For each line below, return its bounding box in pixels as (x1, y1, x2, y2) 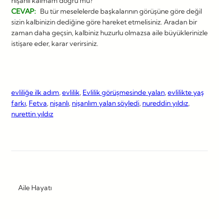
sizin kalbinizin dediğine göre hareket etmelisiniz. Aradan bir (11, 17, 197, 26)
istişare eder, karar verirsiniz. (11, 39, 98, 48)
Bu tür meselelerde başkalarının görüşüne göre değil (37, 6, 202, 16)
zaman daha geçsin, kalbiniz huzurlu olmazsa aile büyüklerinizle (11, 28, 208, 37)
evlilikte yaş (168, 88, 204, 97)
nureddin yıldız (142, 98, 188, 108)
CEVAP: (11, 6, 36, 16)
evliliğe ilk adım (11, 88, 59, 97)
